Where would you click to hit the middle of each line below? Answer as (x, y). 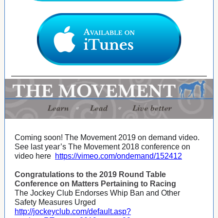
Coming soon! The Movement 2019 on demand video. (107, 137)
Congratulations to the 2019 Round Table (90, 174)
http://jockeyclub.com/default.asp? (73, 211)
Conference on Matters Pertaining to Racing (95, 184)
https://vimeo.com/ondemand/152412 (118, 156)
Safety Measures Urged (55, 202)
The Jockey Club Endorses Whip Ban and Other (97, 193)
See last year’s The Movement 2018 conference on (102, 147)
